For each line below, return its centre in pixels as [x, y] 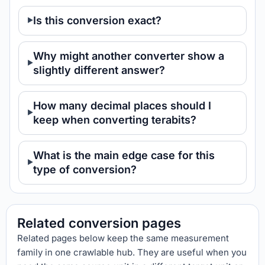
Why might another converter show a [129, 56]
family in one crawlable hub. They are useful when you [132, 252]
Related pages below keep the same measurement [123, 238]
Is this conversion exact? [97, 20]
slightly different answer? [99, 70]
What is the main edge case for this [124, 155]
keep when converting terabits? [115, 120]
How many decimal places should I [122, 106]
